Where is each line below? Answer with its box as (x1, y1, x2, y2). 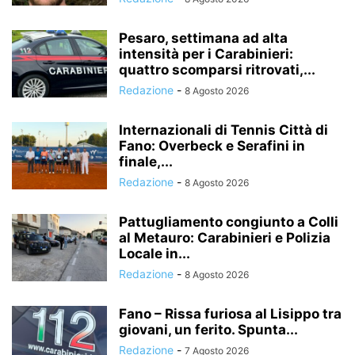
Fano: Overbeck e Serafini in (119, 137, 305, 154)
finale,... (119, 153, 173, 170)
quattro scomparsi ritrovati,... (119, 61, 315, 78)
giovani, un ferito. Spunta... (119, 321, 298, 338)
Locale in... (119, 245, 190, 261)
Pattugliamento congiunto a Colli (119, 213, 338, 230)
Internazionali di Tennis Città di (119, 121, 328, 138)
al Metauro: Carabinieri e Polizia (119, 229, 330, 246)
